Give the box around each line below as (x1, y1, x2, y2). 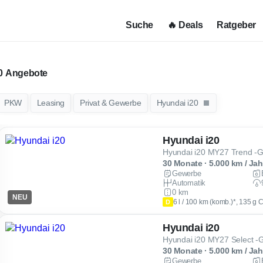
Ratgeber (217, 20, 257, 30)
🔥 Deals (167, 20, 203, 30)
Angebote (5, 68, 48, 78)
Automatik (172, 178, 206, 187)
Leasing (36, 98, 65, 107)
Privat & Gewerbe (80, 98, 141, 107)
